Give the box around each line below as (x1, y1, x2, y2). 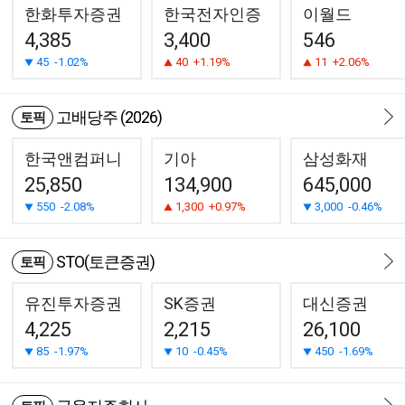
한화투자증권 (24, 5, 122, 24)
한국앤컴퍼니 (24, 149, 122, 168)
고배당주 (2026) (56, 108, 162, 127)
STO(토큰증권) (56, 252, 155, 271)
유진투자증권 (24, 294, 122, 313)
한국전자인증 (164, 5, 261, 24)
